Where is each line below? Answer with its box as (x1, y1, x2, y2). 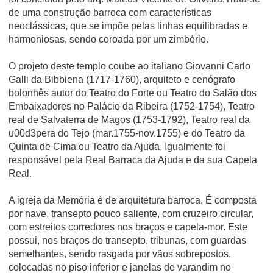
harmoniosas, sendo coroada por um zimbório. (9, 34, 211, 44)
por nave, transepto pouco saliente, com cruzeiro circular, (9, 208, 253, 219)
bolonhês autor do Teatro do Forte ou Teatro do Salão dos (9, 88, 257, 98)
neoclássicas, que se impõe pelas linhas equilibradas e (9, 21, 247, 31)
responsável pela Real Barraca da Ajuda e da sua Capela (9, 155, 257, 165)
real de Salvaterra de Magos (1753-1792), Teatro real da (9, 115, 250, 125)
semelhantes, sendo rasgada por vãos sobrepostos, (9, 249, 231, 259)
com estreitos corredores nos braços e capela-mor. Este (9, 222, 247, 232)
